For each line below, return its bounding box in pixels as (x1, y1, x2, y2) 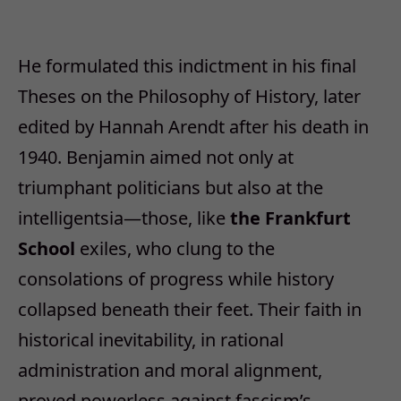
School (18, 235, 75, 260)
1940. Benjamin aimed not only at (18, 144, 294, 169)
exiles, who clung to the (75, 235, 275, 260)
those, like (141, 205, 230, 230)
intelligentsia (18, 205, 124, 230)
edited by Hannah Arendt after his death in (18, 114, 369, 139)
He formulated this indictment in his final (18, 53, 356, 78)
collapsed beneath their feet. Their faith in (18, 296, 362, 321)
